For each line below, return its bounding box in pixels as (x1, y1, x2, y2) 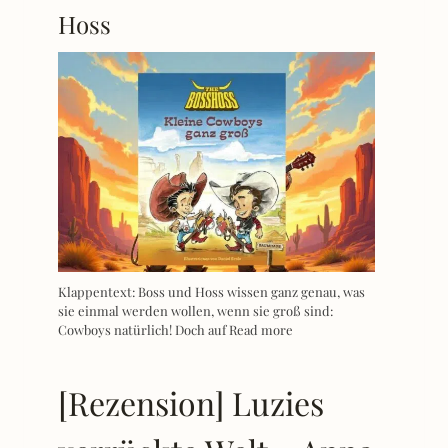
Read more (229, 320, 293, 338)
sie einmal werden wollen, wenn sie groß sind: (58, 301, 333, 319)
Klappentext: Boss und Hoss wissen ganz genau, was (58, 282, 365, 300)
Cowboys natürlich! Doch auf (58, 320, 229, 338)
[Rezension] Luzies (58, 380, 324, 424)
